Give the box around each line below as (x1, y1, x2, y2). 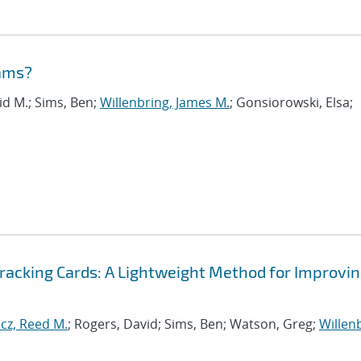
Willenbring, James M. (100, 93, 230, 111)
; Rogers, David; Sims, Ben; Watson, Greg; (68, 315, 319, 333)
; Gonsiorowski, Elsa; (230, 93, 353, 111)
